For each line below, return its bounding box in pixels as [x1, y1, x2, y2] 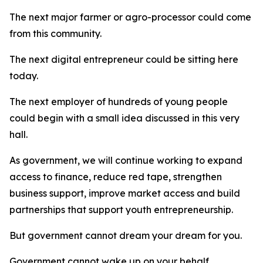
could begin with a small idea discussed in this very [9, 112, 240, 124]
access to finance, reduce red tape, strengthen [9, 171, 222, 183]
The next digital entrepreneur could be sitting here [9, 53, 238, 65]
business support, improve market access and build [9, 187, 240, 199]
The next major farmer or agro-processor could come [9, 11, 251, 23]
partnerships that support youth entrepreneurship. [9, 204, 233, 215]
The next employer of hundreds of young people [9, 96, 228, 107]
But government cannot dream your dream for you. [9, 230, 242, 241]
